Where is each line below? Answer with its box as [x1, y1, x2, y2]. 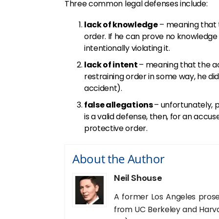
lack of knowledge [84, 19, 158, 30]
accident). [84, 83, 122, 94]
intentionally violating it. [84, 43, 170, 54]
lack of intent [84, 59, 139, 70]
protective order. [84, 123, 148, 134]
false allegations [84, 99, 154, 110]
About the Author [72, 151, 165, 167]
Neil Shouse [114, 172, 162, 184]
